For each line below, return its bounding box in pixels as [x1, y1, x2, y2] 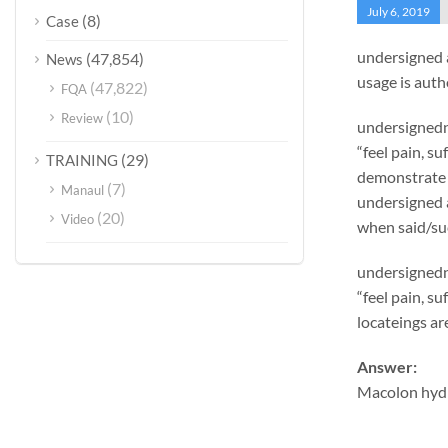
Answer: [356, 357, 417, 376]
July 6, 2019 [366, 4, 430, 19]
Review [61, 110, 103, 126]
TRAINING [46, 151, 118, 169]
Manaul [61, 182, 104, 198]
